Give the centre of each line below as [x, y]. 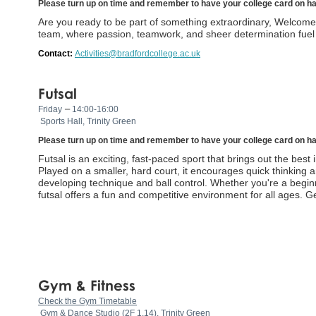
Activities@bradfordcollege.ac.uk [138, 53]
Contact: [56, 53]
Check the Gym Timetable [87, 301]
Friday [50, 109]
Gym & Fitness [87, 285]
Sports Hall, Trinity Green [87, 121]
